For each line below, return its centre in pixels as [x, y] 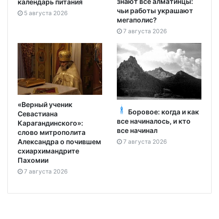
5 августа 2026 [46, 13]
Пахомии [33, 160]
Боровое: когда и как [164, 112]
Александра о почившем [59, 141]
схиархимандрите [48, 151]
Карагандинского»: [50, 123]
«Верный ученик [45, 104]
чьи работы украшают [155, 10]
